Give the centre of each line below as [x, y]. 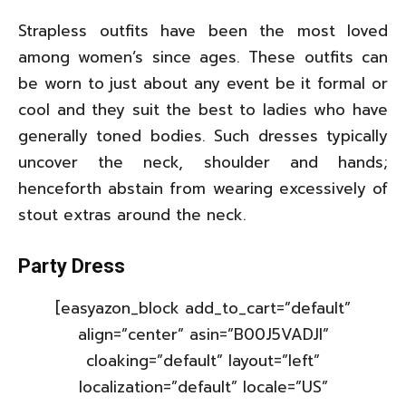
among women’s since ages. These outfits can [203, 57]
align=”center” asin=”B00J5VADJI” [203, 334]
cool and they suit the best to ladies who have [203, 109]
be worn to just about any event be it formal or [203, 83]
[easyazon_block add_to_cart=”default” [203, 308]
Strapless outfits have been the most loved [203, 30]
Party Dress [72, 266]
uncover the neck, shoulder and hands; [203, 162]
